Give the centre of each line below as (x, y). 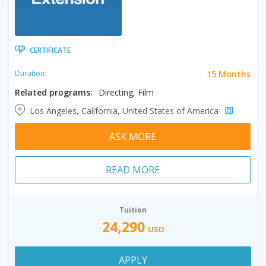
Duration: (31, 73)
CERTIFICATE (50, 50)
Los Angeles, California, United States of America (125, 110)
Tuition (133, 210)
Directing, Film (126, 92)
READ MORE (133, 170)
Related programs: (54, 92)
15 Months (229, 74)
